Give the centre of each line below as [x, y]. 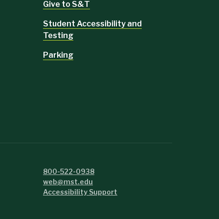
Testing [58, 35]
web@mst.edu [68, 182]
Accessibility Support [80, 192]
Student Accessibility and [92, 23]
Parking [58, 55]
